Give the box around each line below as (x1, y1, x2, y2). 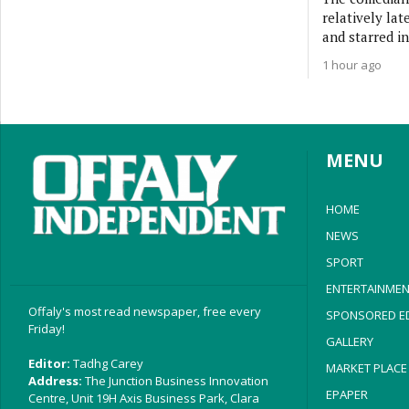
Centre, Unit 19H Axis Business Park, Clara (28, 389, 259, 406)
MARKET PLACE (325, 360, 407, 376)
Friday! (28, 320, 65, 337)
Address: (28, 372, 82, 389)
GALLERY (325, 333, 373, 350)
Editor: (28, 354, 70, 372)
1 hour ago (321, 56, 382, 73)
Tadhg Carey (70, 354, 143, 372)
